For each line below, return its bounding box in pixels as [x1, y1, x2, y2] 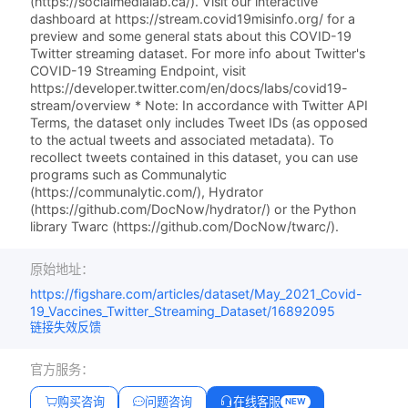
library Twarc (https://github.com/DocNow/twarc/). [30, 219, 340, 235]
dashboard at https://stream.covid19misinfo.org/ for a [30, 11, 356, 27]
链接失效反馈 [30, 320, 102, 335]
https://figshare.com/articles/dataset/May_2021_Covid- [30, 286, 363, 302]
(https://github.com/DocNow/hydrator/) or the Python [30, 201, 357, 218]
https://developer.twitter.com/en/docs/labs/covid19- [30, 80, 349, 97]
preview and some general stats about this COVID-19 [30, 28, 352, 45]
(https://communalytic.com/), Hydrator [30, 184, 264, 200]
